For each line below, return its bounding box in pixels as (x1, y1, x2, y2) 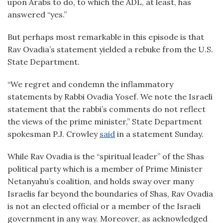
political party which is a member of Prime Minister (7, 164, 203, 174)
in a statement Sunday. (115, 129, 204, 139)
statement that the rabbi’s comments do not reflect (7, 104, 206, 114)
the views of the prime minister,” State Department (7, 116, 202, 126)
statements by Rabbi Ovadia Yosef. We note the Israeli (7, 92, 213, 102)
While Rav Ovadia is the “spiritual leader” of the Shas (7, 151, 204, 161)
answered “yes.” (7, 9, 67, 19)
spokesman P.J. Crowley (7, 129, 100, 139)
